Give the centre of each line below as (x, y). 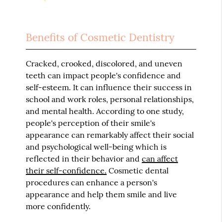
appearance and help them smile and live (102, 194)
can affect (160, 158)
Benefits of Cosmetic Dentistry (100, 37)
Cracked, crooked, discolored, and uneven (104, 63)
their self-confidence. (66, 170)
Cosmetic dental (138, 170)
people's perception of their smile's (91, 123)
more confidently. (58, 206)
